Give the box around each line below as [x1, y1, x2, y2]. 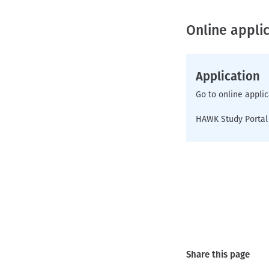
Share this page [186, 249, 250, 260]
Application [196, 69, 260, 83]
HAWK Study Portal [196, 114, 268, 124]
